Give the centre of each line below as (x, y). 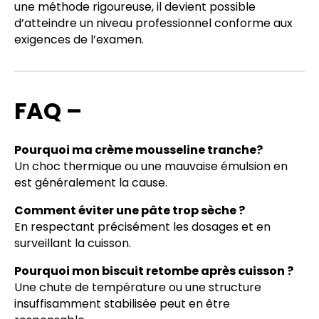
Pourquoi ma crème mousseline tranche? (138, 150)
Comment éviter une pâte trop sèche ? (130, 211)
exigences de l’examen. (79, 39)
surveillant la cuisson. (73, 244)
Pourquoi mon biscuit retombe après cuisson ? (154, 271)
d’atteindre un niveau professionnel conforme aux (153, 23)
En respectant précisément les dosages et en (142, 227)
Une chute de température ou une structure (138, 288)
